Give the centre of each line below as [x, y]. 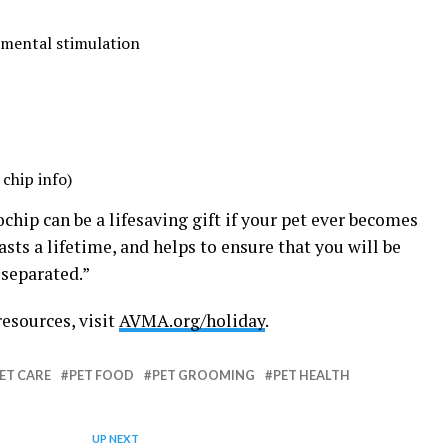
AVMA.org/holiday [192, 321]
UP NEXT [115, 439]
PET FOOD [101, 375]
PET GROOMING [203, 375]
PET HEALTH [311, 375]
